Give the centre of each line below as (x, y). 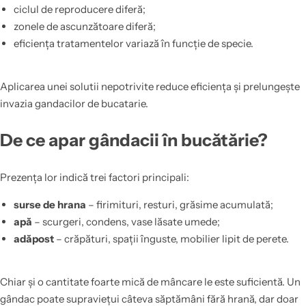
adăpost (33, 239)
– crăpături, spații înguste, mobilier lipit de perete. (171, 239)
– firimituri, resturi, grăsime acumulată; (179, 205)
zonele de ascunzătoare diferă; (84, 27)
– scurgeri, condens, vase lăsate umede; (126, 222)
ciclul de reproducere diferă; (79, 10)
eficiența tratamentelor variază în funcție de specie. (133, 44)
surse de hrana (50, 205)
